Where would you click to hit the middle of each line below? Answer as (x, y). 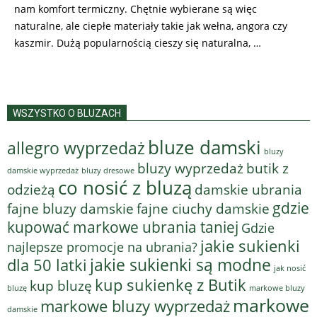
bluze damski (204, 147)
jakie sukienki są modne (180, 265)
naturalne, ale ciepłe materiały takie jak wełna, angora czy (151, 25)
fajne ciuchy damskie (203, 208)
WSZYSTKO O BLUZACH (67, 113)
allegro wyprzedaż (76, 148)
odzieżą (31, 189)
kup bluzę (61, 285)
